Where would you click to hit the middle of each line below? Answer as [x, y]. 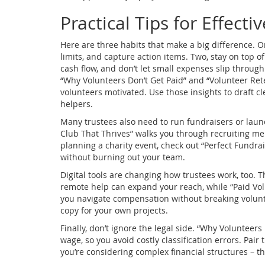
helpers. [77, 104]
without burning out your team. [123, 157]
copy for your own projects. [114, 210]
